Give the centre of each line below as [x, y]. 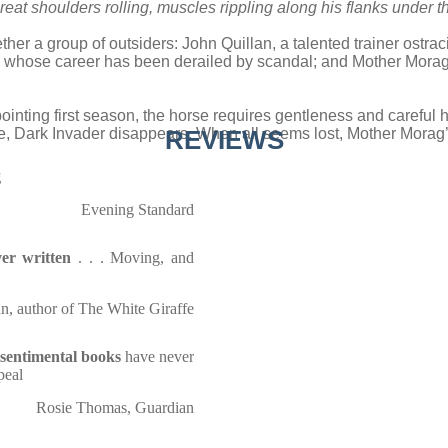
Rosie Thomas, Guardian [115, 407]
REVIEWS [224, 140]
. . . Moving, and [132, 257]
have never [157, 356]
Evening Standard [137, 209]
